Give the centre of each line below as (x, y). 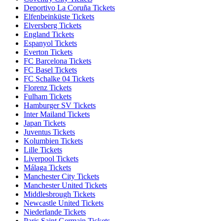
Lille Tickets (43, 149)
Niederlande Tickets (55, 212)
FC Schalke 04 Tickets (59, 78)
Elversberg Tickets (53, 25)
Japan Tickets (45, 123)
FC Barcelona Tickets (57, 61)
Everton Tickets (48, 52)
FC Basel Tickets (50, 70)
